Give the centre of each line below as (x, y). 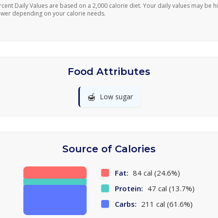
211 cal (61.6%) (166, 204)
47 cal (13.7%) (170, 188)
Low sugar (116, 97)
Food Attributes (109, 72)
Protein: (129, 188)
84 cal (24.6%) (155, 173)
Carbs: (126, 204)
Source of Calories (109, 149)
